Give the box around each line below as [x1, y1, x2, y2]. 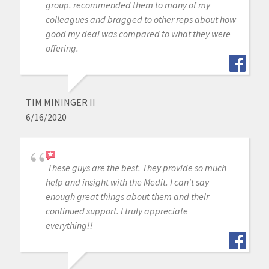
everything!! [45, 219, 93, 232]
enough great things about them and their [45, 190, 209, 203]
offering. [45, 42, 79, 55]
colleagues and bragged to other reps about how [45, 13, 236, 26]
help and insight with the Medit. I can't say [45, 176, 209, 189]
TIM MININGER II [25, 96, 95, 109]
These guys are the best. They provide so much [47, 162, 226, 174]
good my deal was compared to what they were [45, 28, 231, 40]
